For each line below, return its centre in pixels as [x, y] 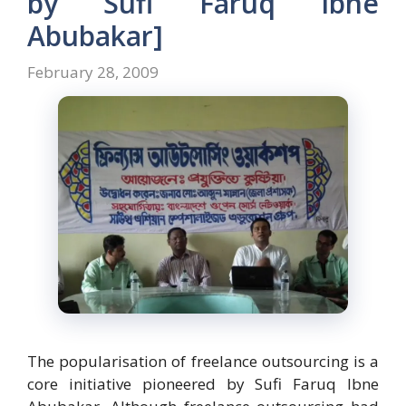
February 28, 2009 [93, 72]
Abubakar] [95, 36]
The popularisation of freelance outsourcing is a [203, 361]
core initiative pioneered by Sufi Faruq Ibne [203, 383]
